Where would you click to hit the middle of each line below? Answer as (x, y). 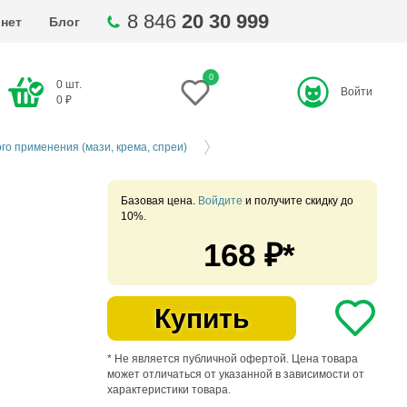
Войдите (220, 201)
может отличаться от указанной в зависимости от (236, 374)
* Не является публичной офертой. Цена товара (233, 359)
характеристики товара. (169, 390)
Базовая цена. (159, 201)
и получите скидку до (298, 201)
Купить (201, 318)
